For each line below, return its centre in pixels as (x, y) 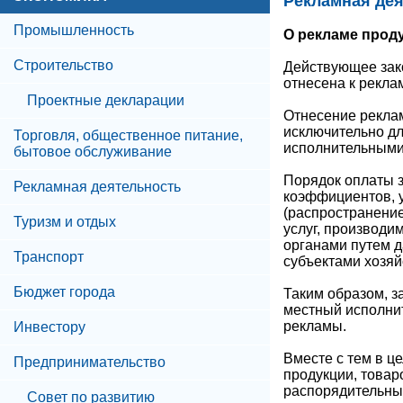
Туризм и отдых (65, 222)
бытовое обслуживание (93, 152)
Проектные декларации (106, 100)
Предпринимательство (90, 362)
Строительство (63, 65)
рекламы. (315, 326)
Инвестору (49, 327)
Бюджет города (64, 292)
